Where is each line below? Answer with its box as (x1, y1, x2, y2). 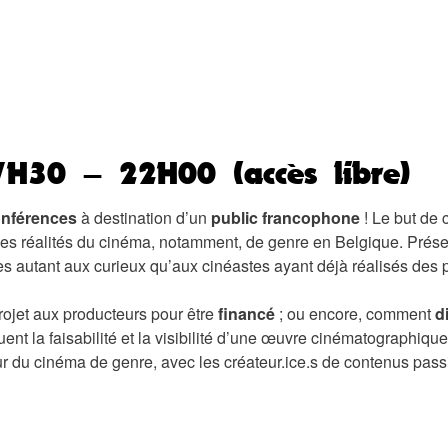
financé (218, 301, 275, 325)
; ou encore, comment (275, 301, 435, 325)
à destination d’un (77, 205, 211, 229)
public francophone (211, 205, 360, 229)
